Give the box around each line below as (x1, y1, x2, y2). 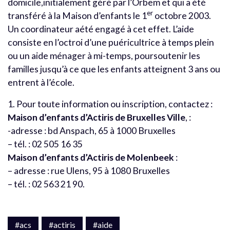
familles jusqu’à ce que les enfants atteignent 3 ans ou (8, 63, 220, 74)
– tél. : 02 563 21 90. (8, 178, 85, 189)
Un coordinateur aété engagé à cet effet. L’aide (8, 23, 194, 34)
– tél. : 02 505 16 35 (8, 138, 83, 149)
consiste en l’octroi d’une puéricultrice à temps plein (8, 36, 214, 48)
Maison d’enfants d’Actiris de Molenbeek (8, 151, 174, 163)
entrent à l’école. (8, 76, 74, 88)
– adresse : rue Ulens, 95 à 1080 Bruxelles (8, 165, 170, 176)
